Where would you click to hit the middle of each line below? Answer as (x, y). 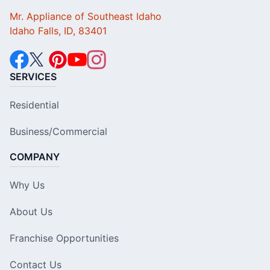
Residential (34, 105)
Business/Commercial (58, 132)
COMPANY (35, 157)
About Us (31, 212)
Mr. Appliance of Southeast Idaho (86, 17)
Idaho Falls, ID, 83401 (58, 31)
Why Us (27, 185)
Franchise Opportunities (64, 238)
